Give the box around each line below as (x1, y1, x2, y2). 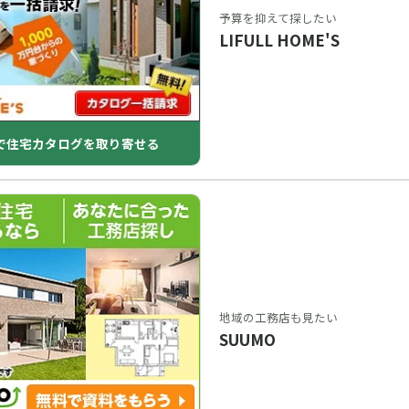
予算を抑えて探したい (219, 9, 337, 26)
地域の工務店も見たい (219, 309, 338, 327)
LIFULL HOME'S (219, 28, 340, 51)
